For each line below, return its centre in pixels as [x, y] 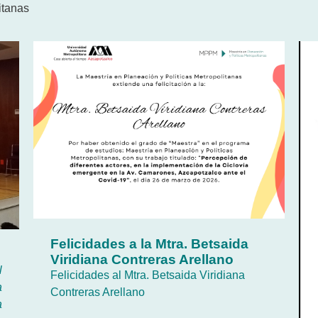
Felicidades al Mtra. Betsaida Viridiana [147, 275]
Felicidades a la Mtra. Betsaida [149, 244]
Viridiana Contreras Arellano [142, 260]
